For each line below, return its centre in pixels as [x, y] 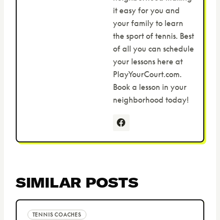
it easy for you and [146, 10]
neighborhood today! [151, 99]
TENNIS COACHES [57, 215]
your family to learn [148, 23]
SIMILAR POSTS [77, 182]
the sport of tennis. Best [153, 36]
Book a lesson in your [150, 87]
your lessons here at [148, 61]
